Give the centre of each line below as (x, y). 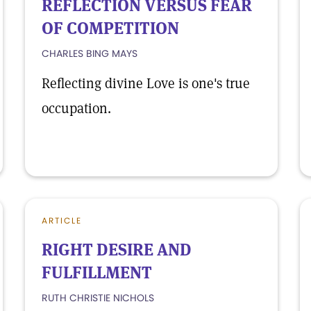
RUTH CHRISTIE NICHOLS (98, 298)
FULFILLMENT (97, 272)
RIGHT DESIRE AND (117, 250)
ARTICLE (62, 220)
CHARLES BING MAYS (90, 53)
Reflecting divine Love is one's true (146, 83)
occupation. (76, 108)
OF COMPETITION (110, 28)
